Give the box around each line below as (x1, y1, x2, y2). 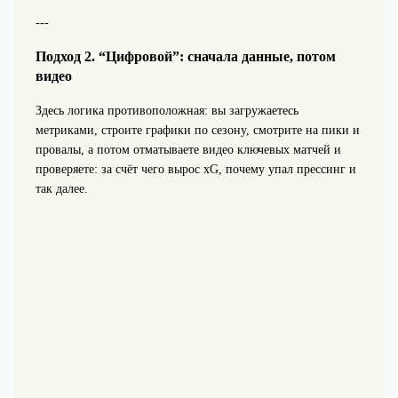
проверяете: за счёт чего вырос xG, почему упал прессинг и (35, 162, 356, 176)
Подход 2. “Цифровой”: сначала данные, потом (35, 48, 336, 66)
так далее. (35, 181, 88, 195)
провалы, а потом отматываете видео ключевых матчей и (35, 142, 341, 156)
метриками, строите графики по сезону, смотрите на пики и (35, 123, 360, 137)
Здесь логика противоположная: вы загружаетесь (35, 103, 298, 117)
